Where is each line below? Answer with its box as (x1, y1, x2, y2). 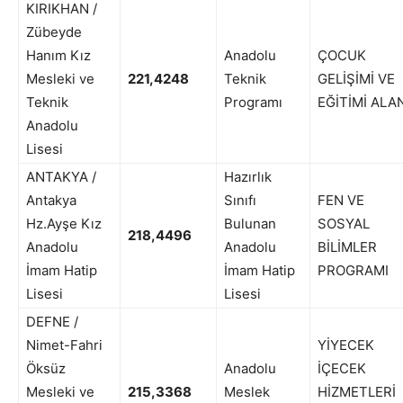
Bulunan (224, 215, 276, 233)
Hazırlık (224, 168, 272, 186)
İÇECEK (318, 360, 366, 378)
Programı (224, 94, 282, 112)
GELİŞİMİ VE (318, 70, 395, 88)
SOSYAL (318, 215, 370, 233)
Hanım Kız (26, 47, 91, 65)
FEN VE (318, 192, 364, 210)
